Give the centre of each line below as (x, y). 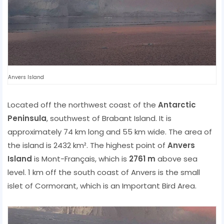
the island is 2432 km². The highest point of (87, 145)
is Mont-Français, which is (80, 158)
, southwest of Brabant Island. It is (109, 118)
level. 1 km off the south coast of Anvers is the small (104, 172)
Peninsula (27, 118)
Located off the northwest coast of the (83, 104)
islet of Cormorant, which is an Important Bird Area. (102, 185)
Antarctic (177, 104)
